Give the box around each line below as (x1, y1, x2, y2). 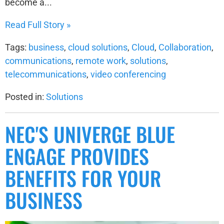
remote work (75, 55, 126, 66)
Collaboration (158, 41, 211, 52)
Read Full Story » (5, 19, 70, 30)
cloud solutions (68, 41, 127, 52)
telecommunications (5, 68, 86, 79)
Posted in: (5, 91, 46, 102)
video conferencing (90, 68, 166, 79)
